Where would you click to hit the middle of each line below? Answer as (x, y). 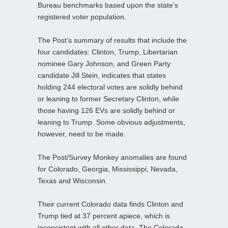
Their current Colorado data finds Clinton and (110, 204)
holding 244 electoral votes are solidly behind (110, 87)
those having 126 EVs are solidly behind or (106, 110)
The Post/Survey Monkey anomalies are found (112, 157)
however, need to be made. (82, 134)
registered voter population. (82, 17)
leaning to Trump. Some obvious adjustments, (111, 122)
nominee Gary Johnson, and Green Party (104, 63)
